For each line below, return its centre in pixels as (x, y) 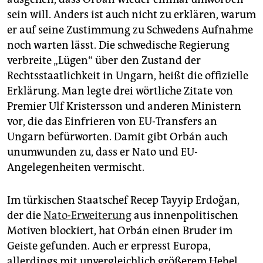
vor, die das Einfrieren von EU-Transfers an (112, 122)
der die (25, 216)
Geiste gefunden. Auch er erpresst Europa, (109, 246)
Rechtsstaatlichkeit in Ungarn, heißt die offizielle (128, 76)
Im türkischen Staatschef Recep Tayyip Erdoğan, (123, 200)
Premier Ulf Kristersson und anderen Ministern (124, 107)
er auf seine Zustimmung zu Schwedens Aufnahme (130, 30)
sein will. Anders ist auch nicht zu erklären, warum (131, 15)
